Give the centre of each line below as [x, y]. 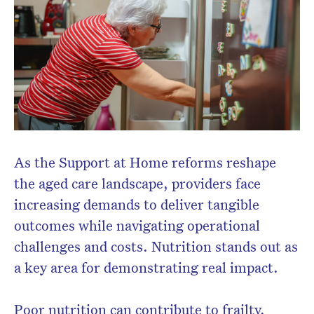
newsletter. [157, 23]
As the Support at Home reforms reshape [145, 162]
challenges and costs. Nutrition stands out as [156, 246]
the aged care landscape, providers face [137, 183]
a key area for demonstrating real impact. [146, 267]
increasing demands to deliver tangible [137, 204]
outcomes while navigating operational [137, 225]
